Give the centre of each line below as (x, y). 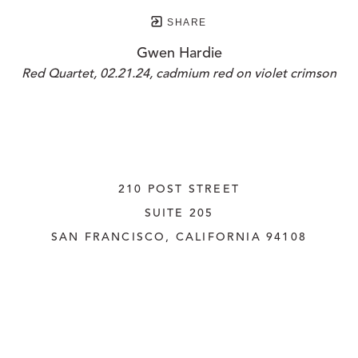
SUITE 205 (179, 214)
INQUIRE (179, 310)
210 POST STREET (179, 190)
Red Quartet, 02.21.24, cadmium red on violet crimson (179, 75)
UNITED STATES (179, 262)
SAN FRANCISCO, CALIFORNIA (156, 238)
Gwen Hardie (179, 54)
